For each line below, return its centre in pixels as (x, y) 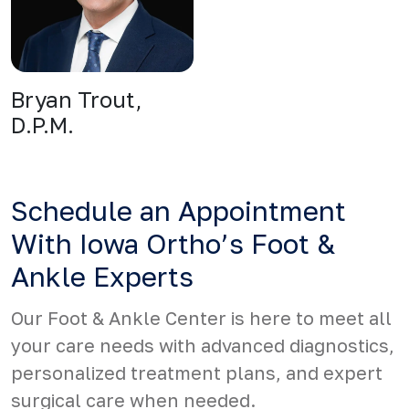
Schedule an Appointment (178, 211)
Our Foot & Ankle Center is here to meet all (201, 318)
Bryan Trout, (76, 99)
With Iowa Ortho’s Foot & (173, 244)
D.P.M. (42, 125)
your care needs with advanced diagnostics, (203, 345)
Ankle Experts (102, 277)
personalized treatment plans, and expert (197, 372)
